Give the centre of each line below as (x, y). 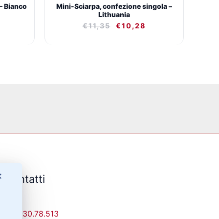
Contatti (25, 179)
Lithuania (114, 14)
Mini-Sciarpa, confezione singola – (114, 6)
